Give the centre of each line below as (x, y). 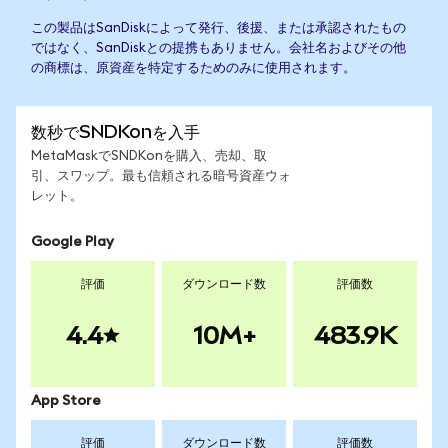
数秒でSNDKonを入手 (115, 131)
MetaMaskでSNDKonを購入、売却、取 (149, 156)
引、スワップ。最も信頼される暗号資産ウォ (161, 176)
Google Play (72, 242)
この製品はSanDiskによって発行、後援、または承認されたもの (218, 28)
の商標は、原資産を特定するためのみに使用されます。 (193, 68)
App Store (66, 401)
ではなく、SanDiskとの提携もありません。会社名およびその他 (218, 48)
